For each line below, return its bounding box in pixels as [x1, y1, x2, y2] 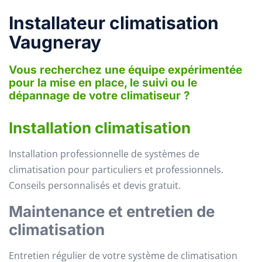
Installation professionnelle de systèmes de [9, 147, 199, 161]
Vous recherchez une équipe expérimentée [9, 63, 242, 77]
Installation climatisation [9, 119, 191, 137]
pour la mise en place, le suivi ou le [9, 76, 197, 90]
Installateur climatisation [9, 12, 219, 34]
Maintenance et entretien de [9, 202, 215, 220]
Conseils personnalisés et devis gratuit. [9, 179, 181, 192]
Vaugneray [9, 32, 101, 53]
